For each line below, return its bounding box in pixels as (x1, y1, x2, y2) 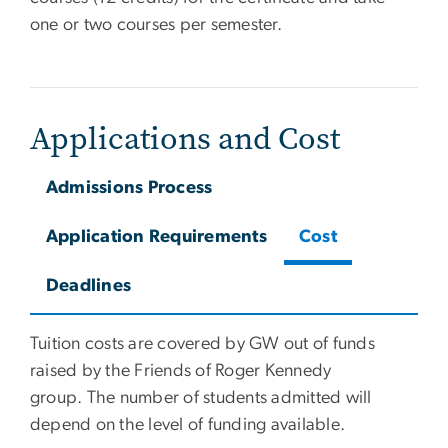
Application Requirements (46, 228, 267, 247)
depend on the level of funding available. (30, 416, 346, 435)
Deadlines (46, 277, 132, 296)
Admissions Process (46, 179, 213, 198)
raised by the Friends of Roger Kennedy (30, 362, 332, 381)
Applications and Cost (30, 117, 340, 161)
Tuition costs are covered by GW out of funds (30, 335, 375, 354)
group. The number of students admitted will (30, 389, 372, 408)
